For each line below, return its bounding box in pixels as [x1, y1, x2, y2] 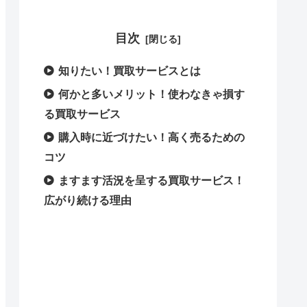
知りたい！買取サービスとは [58, 64, 201, 77]
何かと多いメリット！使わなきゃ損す [58, 88, 245, 101]
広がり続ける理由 [44, 194, 132, 207]
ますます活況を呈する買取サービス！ [58, 174, 245, 187]
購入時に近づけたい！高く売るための [58, 131, 245, 144]
